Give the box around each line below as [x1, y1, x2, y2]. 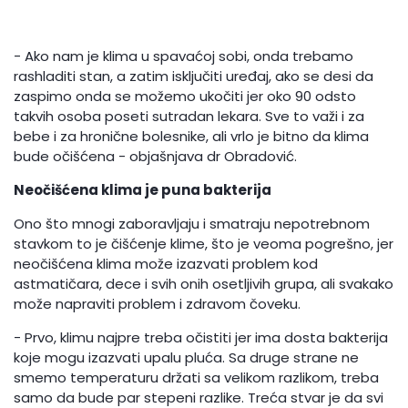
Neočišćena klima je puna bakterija [14, 179, 272, 199]
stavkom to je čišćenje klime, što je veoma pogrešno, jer [14, 233, 394, 253]
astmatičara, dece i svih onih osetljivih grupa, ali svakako [14, 273, 394, 293]
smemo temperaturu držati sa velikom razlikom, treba [14, 367, 380, 387]
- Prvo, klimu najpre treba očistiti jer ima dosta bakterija [14, 327, 389, 347]
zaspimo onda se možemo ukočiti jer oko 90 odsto [14, 86, 357, 106]
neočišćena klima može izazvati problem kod [14, 253, 319, 273]
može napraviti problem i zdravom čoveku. [14, 293, 301, 313]
